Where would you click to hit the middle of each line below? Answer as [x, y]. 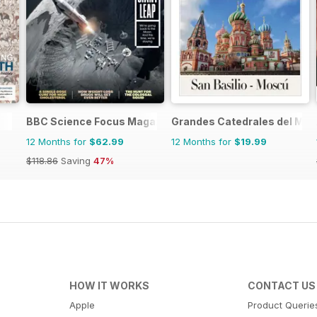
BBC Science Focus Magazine [102, 121]
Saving [76, 160]
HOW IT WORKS [109, 285]
